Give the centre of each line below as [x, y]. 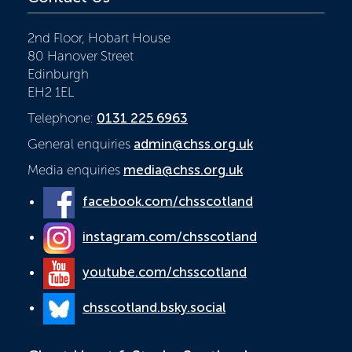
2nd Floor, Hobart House [99, 37]
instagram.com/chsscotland [170, 236]
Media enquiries [75, 169]
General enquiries [81, 143]
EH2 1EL [51, 92]
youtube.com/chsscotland [165, 271]
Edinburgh [58, 73]
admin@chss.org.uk [193, 143]
